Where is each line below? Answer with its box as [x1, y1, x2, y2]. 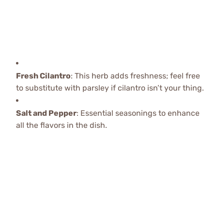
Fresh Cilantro [15, 71, 71, 81]
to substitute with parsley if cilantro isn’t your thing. [15, 83, 204, 93]
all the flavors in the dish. [15, 121, 107, 130]
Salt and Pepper [15, 108, 77, 118]
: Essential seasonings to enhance [76, 108, 200, 118]
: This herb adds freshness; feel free [70, 71, 200, 81]
